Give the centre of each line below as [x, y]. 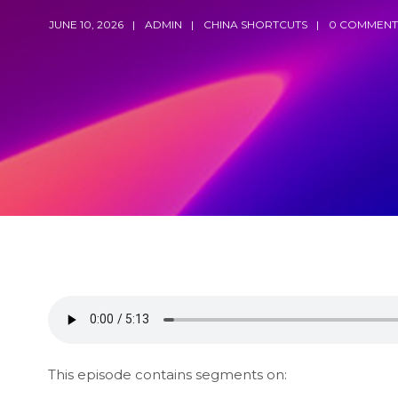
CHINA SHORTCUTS [255, 24]
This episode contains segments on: [167, 374]
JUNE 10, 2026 [86, 24]
